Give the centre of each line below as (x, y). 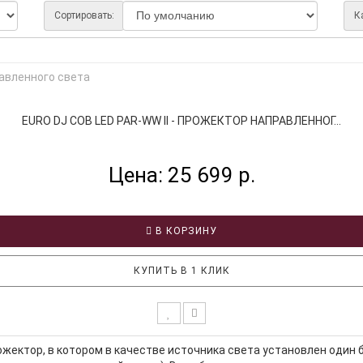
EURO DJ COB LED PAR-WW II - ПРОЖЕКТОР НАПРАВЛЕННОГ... (181, 120)
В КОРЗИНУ (185, 231)
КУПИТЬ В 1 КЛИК (181, 270)
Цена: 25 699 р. (181, 175)
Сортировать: (84, 15)
